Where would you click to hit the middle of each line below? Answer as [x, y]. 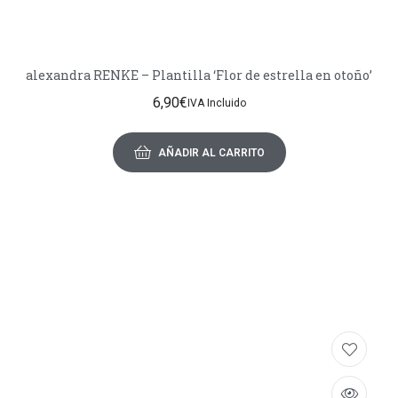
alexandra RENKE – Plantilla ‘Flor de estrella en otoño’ [262, 76]
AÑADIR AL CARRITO [211, 152]
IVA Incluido [216, 103]
